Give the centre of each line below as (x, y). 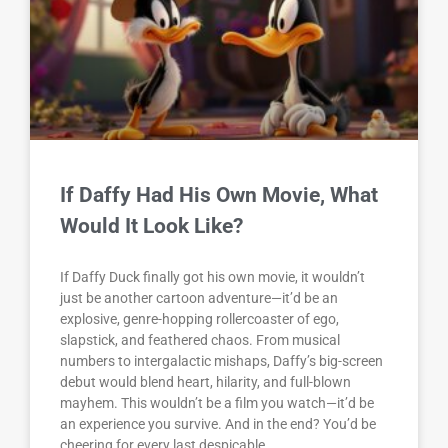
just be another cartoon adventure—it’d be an (199, 298)
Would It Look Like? (151, 226)
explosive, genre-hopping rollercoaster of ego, (199, 319)
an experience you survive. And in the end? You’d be (218, 424)
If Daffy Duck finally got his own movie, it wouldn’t (212, 277)
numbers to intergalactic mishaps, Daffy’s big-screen (221, 361)
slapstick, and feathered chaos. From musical (200, 340)
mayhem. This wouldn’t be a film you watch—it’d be (217, 403)
